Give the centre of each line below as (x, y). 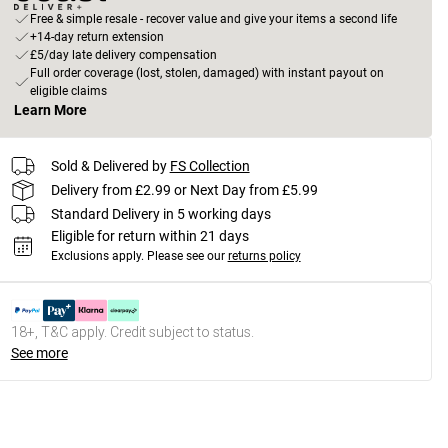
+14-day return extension (96, 37)
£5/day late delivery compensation (123, 55)
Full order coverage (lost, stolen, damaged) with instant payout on (206, 73)
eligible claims (68, 91)
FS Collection (209, 165)
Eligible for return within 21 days (149, 236)
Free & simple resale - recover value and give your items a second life (213, 19)
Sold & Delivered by (108, 165)
